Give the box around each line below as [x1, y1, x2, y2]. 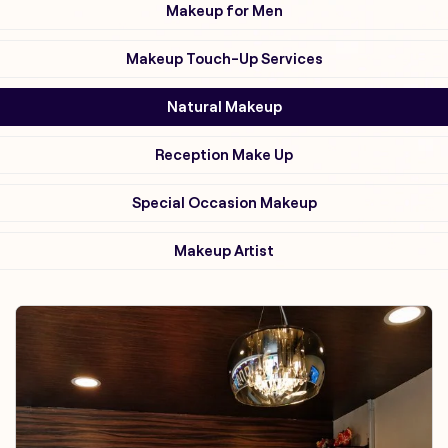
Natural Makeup [166, 98, 282, 115]
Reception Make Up [155, 146, 293, 163]
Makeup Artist [174, 242, 274, 259]
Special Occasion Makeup [131, 194, 317, 211]
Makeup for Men [165, 2, 283, 19]
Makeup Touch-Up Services [125, 50, 323, 67]
